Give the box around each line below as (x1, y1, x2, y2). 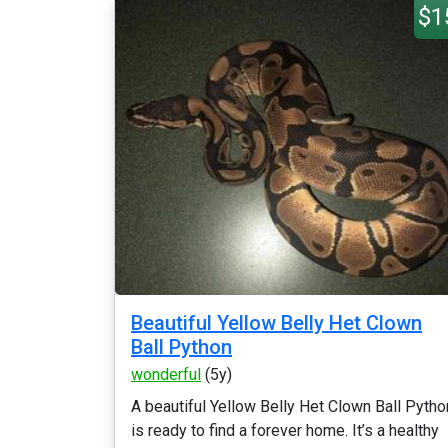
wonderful (131, 365, 201, 384)
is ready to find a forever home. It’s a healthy (131, 421, 439, 440)
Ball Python (131, 335, 232, 359)
